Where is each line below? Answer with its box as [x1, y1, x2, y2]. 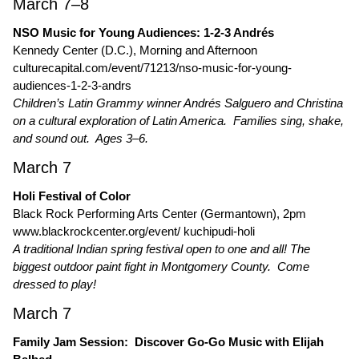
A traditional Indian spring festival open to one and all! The [13, 242, 310, 256]
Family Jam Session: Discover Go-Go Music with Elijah [13, 335, 324, 349]
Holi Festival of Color [13, 189, 131, 203]
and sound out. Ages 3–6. [13, 131, 148, 145]
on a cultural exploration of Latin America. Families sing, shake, [13, 114, 344, 127]
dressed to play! [13, 277, 96, 291]
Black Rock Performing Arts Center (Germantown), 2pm [13, 207, 306, 220]
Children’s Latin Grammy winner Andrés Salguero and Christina [13, 96, 343, 110]
